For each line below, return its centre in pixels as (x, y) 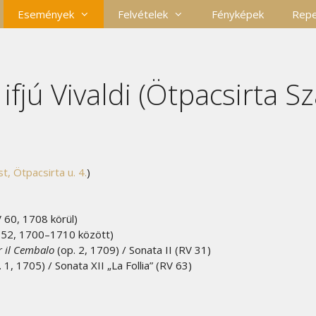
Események (46, 14)
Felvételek (143, 14)
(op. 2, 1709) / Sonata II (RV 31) (133, 250)
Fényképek (238, 14)
